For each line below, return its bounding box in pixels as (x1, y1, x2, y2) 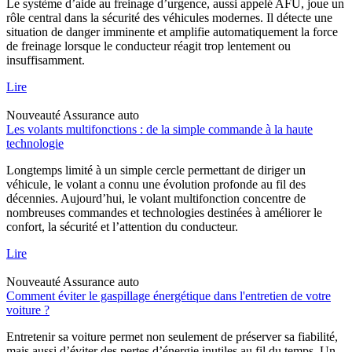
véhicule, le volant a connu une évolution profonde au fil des (6, 177, 306, 191)
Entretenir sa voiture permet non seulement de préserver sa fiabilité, (6, 329, 338, 343)
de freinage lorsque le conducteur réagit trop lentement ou (6, 38, 291, 53)
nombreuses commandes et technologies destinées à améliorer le (6, 205, 322, 219)
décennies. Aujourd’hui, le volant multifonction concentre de (6, 191, 306, 205)
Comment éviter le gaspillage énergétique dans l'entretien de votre (6, 288, 331, 302)
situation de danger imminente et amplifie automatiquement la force (6, 24, 338, 38)
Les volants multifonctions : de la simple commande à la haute (6, 122, 313, 136)
